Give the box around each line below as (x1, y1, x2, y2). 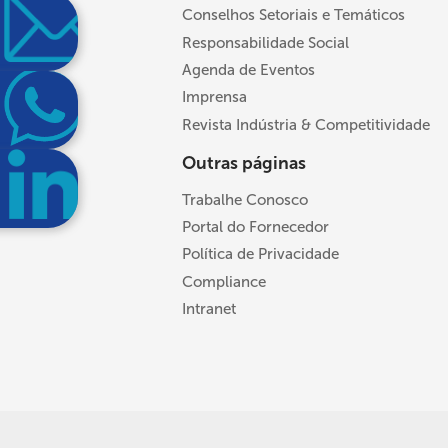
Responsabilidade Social (182, 33, 349, 52)
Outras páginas (182, 152, 306, 175)
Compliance (182, 272, 266, 291)
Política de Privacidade (182, 245, 339, 264)
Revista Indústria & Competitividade (182, 115, 430, 134)
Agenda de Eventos (182, 61, 315, 80)
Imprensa (182, 88, 247, 107)
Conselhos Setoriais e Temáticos (182, 6, 405, 25)
